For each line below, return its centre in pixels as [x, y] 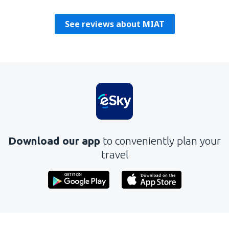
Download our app [55, 141]
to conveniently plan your [162, 141]
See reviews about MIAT [114, 24]
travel [114, 154]
